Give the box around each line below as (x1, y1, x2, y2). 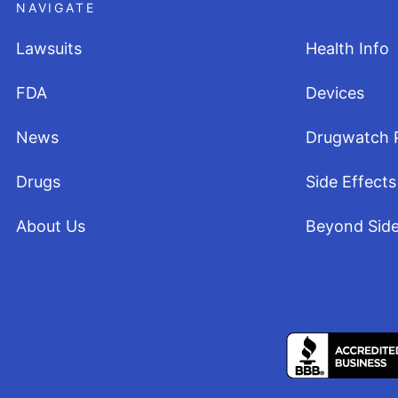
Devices (306, 84, 365, 102)
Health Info (306, 39, 390, 58)
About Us (16, 217, 85, 235)
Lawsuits (16, 39, 82, 58)
